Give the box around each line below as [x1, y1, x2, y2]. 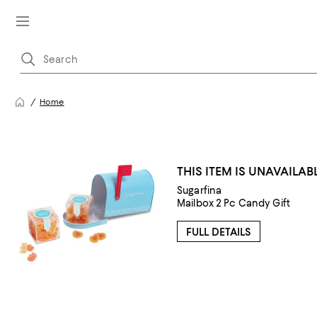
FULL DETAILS [186, 226, 251, 238]
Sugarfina [177, 185, 222, 196]
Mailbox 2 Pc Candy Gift [177, 197, 290, 209]
